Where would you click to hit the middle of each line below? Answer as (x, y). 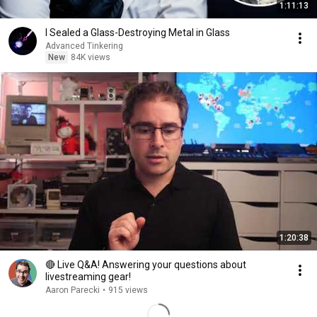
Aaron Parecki (73, 290)
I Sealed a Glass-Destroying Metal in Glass (138, 33)
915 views (128, 290)
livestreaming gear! (88, 277)
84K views (91, 57)
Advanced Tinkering (84, 46)
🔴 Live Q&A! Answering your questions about (146, 265)
